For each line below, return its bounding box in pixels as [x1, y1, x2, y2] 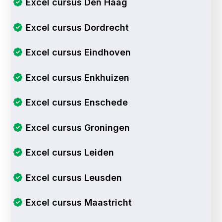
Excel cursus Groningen [25, 122, 130, 133]
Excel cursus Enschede [25, 97, 128, 108]
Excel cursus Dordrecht [25, 22, 129, 33]
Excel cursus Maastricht [25, 197, 132, 208]
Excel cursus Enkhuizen [25, 72, 129, 83]
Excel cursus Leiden [25, 147, 114, 158]
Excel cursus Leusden [25, 172, 122, 183]
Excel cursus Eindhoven [25, 47, 131, 58]
